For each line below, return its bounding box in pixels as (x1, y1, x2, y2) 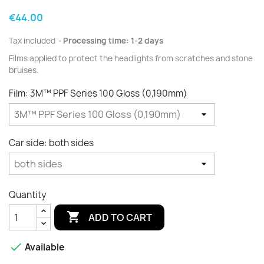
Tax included (9, 35, 57, 46)
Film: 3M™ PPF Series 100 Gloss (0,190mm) (9, 87, 187, 100)
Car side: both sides (9, 137, 94, 149)
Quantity (9, 189, 47, 201)
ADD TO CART (88, 210, 153, 224)
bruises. (9, 65, 39, 75)
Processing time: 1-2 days (63, 35, 163, 46)
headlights (114, 53, 155, 64)
